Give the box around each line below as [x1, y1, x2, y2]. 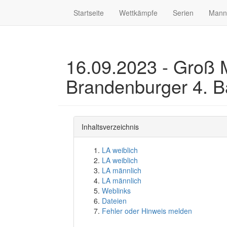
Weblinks [102, 185, 131, 196]
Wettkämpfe [119, 8, 158, 18]
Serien [173, 8, 194, 18]
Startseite [73, 8, 104, 18]
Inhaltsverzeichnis [82, 122, 139, 132]
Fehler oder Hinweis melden [102, 206, 192, 216]
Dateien [102, 196, 127, 206]
